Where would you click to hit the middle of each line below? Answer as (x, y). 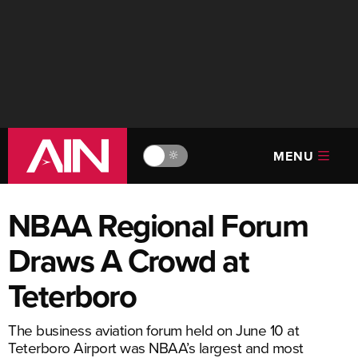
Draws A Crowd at (129, 261)
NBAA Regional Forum (158, 225)
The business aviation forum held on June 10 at (153, 330)
